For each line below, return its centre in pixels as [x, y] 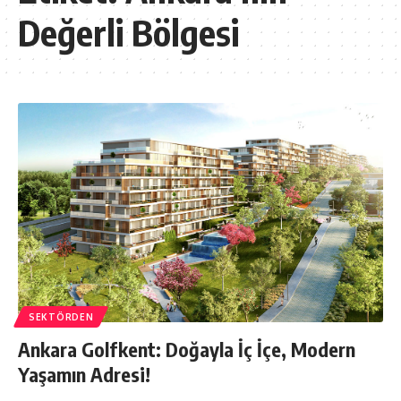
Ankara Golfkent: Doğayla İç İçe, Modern [187, 350]
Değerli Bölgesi [128, 33]
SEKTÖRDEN [61, 317]
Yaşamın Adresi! [84, 375]
